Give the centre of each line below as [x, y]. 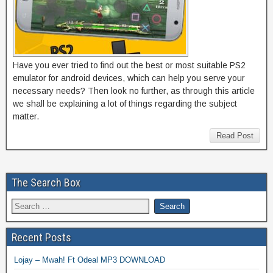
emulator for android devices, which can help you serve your [129, 78]
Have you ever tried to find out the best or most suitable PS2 [129, 65]
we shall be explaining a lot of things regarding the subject [125, 103]
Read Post [235, 135]
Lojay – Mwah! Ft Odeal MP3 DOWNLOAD [90, 260]
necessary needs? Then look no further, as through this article [134, 90]
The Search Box [46, 182]
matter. [26, 116]
